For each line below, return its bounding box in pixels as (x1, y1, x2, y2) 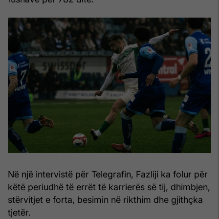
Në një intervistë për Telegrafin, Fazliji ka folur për (8, 169, 208, 180)
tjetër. (8, 207, 31, 218)
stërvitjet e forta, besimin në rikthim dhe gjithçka (8, 195, 203, 205)
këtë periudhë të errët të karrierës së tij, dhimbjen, (8, 182, 210, 193)
